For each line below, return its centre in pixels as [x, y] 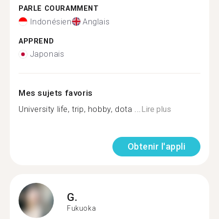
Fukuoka [82, 208]
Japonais [47, 54]
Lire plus [156, 109]
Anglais [96, 22]
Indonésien [51, 22]
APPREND [36, 41]
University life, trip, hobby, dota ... [80, 109]
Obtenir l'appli [156, 146]
